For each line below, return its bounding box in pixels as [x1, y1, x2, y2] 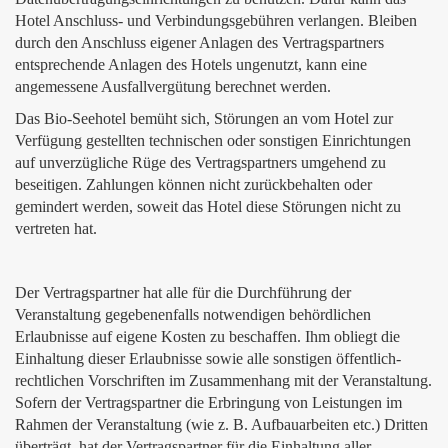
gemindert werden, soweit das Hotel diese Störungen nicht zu [15, 198, 401, 215]
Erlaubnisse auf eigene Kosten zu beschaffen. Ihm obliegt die [15, 328, 400, 345]
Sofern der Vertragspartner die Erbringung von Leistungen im [15, 394, 402, 411]
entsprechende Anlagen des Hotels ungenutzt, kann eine [15, 56, 367, 73]
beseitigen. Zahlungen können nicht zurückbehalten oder [15, 176, 372, 193]
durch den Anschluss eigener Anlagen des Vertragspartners [15, 34, 384, 51]
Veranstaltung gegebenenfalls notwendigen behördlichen [15, 306, 371, 323]
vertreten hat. [15, 220, 97, 237]
